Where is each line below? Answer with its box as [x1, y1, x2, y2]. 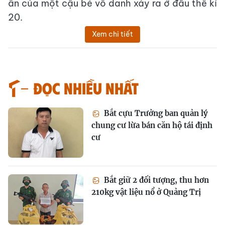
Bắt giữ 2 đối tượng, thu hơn [102, 175, 209, 185]
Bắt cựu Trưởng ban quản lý [102, 108, 208, 118]
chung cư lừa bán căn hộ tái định [91, 121, 212, 130]
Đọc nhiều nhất [33, 78, 139, 97]
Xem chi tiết [92, 30, 133, 39]
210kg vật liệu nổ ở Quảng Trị [91, 187, 201, 197]
